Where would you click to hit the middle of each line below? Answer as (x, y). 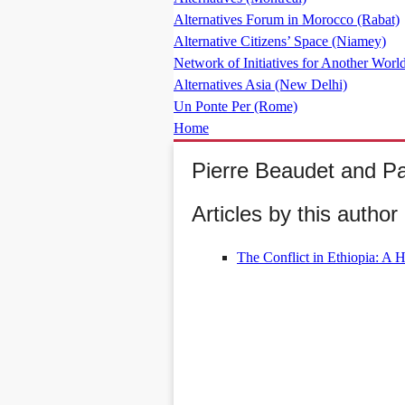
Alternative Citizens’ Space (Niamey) (280, 41)
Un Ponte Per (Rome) (235, 106)
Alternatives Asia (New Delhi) (260, 85)
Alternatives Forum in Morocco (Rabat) (287, 19)
